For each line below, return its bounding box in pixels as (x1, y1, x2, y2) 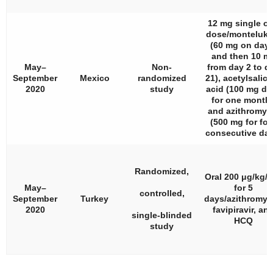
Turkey (80, 194, 108, 204)
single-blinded (132, 210, 192, 220)
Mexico (79, 73, 110, 83)
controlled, (139, 188, 185, 198)
